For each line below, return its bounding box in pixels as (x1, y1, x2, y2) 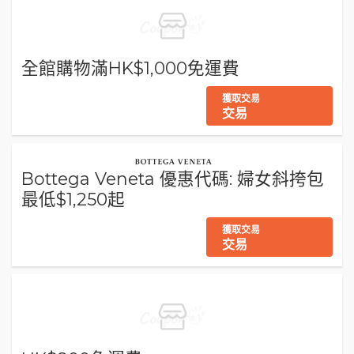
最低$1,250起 (21, 188, 125, 209)
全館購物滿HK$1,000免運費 (21, 57, 239, 78)
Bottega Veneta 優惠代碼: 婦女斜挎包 (21, 168, 324, 189)
